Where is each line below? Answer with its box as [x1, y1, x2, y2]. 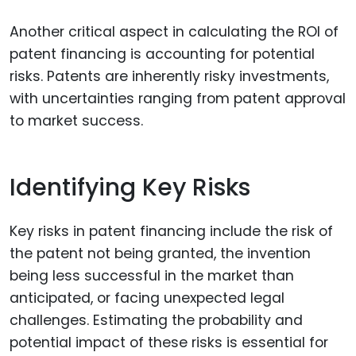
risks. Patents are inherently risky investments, [10, 66, 329, 86]
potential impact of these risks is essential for [10, 332, 328, 352]
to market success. [10, 110, 143, 130]
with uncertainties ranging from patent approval [10, 88, 346, 108]
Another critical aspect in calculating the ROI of [10, 21, 339, 41]
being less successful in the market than [10, 265, 294, 285]
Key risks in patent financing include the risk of [10, 221, 333, 241]
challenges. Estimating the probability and [10, 310, 303, 330]
